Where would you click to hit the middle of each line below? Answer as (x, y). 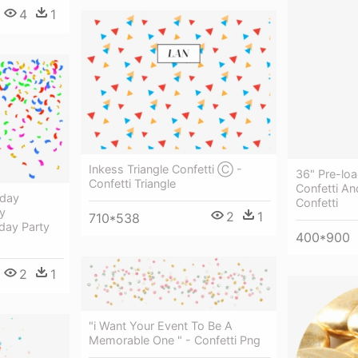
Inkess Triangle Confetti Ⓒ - (165, 169)
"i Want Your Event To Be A (161, 325)
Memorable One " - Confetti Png (175, 340)
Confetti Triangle (132, 183)
